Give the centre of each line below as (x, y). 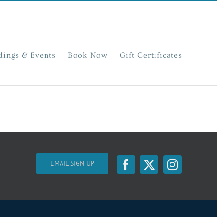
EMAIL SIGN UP (72, 163)
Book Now (88, 55)
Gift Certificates (151, 55)
